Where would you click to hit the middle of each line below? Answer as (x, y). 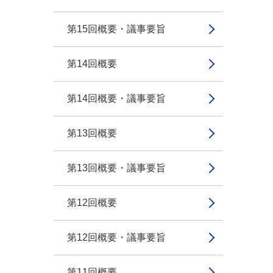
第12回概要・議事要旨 (116, 237)
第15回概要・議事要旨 (116, 29)
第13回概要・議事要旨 (116, 168)
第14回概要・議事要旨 (116, 98)
